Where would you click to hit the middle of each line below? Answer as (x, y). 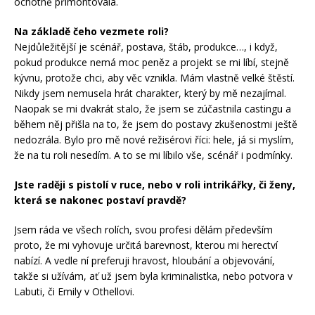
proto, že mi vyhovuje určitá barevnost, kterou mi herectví (146, 245)
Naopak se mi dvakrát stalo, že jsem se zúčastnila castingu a (153, 108)
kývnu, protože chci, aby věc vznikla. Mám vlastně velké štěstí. (154, 77)
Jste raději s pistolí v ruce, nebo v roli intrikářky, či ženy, (155, 184)
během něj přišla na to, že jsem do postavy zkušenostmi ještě (156, 124)
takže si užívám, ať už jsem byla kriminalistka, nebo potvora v (153, 276)
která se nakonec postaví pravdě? (102, 200)
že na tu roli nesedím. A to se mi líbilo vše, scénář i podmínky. (153, 155)
